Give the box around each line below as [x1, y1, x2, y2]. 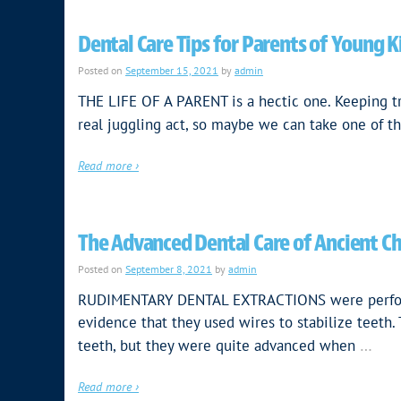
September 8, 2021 [125, 261, 212, 276]
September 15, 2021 [125, 63, 218, 77]
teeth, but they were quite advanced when [78, 335, 355, 355]
